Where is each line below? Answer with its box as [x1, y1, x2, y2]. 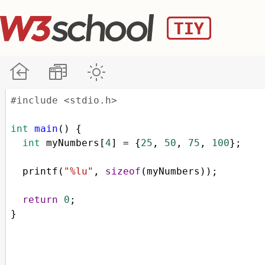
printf [22, 166, 58, 177]
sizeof [105, 166, 141, 177]
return [22, 194, 58, 205]
